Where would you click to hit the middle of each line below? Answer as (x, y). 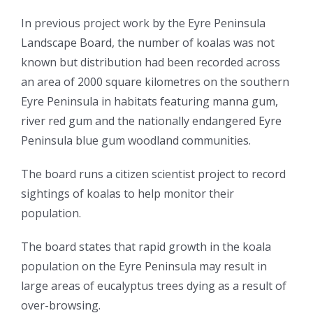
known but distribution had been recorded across (151, 63)
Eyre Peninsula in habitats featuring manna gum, (150, 102)
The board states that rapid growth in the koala (146, 247)
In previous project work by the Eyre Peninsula (143, 23)
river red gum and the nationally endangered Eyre (151, 121)
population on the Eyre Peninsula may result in (144, 267)
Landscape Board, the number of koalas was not (148, 43)
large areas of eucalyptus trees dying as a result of (154, 286)
